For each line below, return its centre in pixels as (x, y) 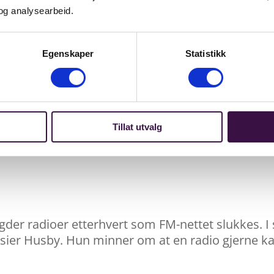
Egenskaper (68, 53)
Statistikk (206, 53)
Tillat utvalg (137, 127)
